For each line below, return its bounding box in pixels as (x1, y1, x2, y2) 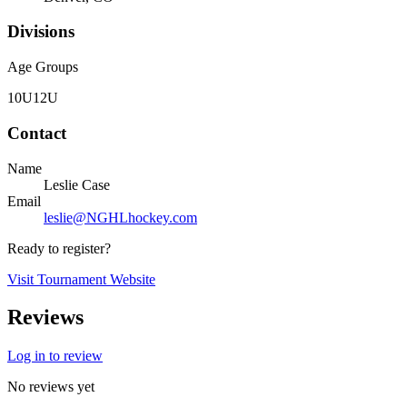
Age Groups (7, 59, 78, 75)
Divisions (7, 22, 74, 42)
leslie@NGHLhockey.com (44, 209, 197, 225)
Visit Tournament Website (7, 271, 155, 287)
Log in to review (7, 348, 103, 364)
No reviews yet (7, 379, 94, 395)
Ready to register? (7, 240, 111, 256)
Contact (7, 123, 66, 143)
